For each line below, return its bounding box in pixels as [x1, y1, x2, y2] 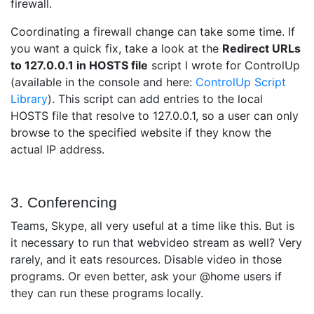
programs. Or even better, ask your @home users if [11, 269, 282, 284]
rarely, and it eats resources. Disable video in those [11, 252, 282, 267]
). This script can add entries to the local [48, 92, 263, 107]
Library [11, 92, 48, 107]
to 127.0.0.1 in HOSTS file [11, 58, 148, 73]
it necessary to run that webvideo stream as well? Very [11, 235, 302, 250]
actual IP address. [11, 142, 104, 157]
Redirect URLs [222, 41, 301, 56]
